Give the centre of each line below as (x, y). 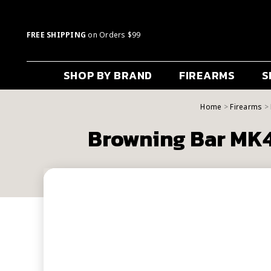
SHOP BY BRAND (108, 76)
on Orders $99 (113, 35)
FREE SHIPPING (57, 35)
